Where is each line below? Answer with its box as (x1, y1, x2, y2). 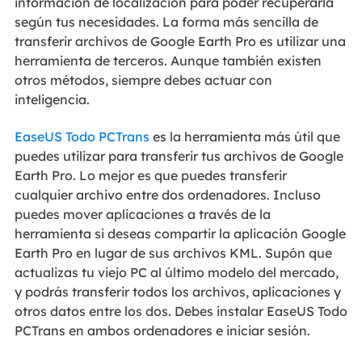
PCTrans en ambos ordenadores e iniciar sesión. (14, 322, 310, 339)
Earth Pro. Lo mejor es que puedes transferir (14, 167, 287, 184)
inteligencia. (14, 90, 90, 107)
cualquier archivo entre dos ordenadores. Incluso (14, 187, 321, 204)
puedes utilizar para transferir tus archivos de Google (14, 148, 343, 165)
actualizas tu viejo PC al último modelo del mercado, (14, 264, 339, 281)
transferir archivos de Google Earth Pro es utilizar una (14, 32, 346, 49)
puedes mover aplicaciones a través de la (14, 206, 271, 223)
